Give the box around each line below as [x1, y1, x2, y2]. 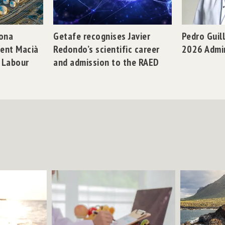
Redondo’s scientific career [53, 42, 160, 56]
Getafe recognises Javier [53, 29, 151, 43]
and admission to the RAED [53, 55, 159, 69]
